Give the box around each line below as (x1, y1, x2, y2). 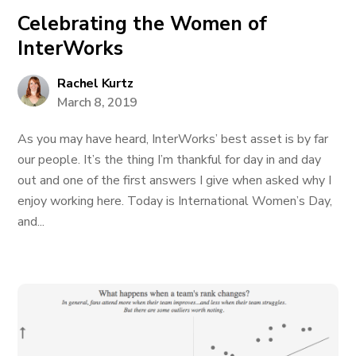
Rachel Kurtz (57, 75, 133, 92)
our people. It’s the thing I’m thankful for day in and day (17, 151, 322, 168)
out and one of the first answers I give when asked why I (17, 172, 332, 189)
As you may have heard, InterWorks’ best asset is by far (17, 130, 329, 148)
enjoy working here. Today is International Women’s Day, (17, 192, 333, 210)
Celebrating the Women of (17, 10, 268, 37)
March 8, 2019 (57, 94, 137, 111)
